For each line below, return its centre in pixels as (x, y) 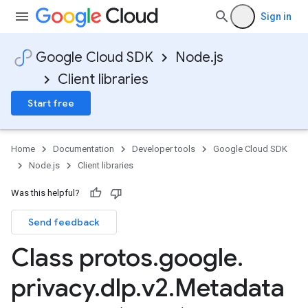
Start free (51, 103)
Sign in (276, 16)
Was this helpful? (45, 193)
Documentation (84, 149)
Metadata (230, 288)
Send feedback (64, 222)
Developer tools (164, 149)
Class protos (82, 257)
